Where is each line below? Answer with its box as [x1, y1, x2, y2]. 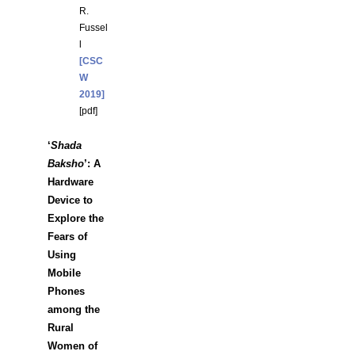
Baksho [48, 158, 84, 170]
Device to [48, 194, 93, 206]
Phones [48, 285, 85, 297]
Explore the [48, 212, 104, 224]
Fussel [79, 22, 108, 33]
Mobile [48, 267, 81, 279]
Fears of [48, 231, 87, 242]
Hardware [48, 176, 94, 188]
